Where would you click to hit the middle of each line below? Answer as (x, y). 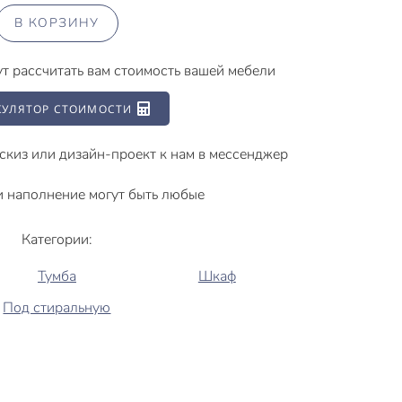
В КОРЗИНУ (57, 22)
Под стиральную (57, 307)
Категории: (57, 239)
